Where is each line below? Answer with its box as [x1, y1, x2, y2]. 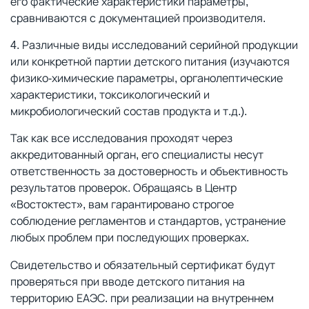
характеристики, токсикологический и [10, 87, 210, 102]
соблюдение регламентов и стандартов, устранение [10, 213, 286, 228]
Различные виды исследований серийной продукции [22, 37, 298, 52]
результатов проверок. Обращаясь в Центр [10, 180, 237, 195]
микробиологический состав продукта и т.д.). [10, 103, 247, 119]
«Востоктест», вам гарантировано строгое [10, 197, 234, 212]
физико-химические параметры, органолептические [10, 70, 283, 86]
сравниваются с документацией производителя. [10, 10, 266, 26]
